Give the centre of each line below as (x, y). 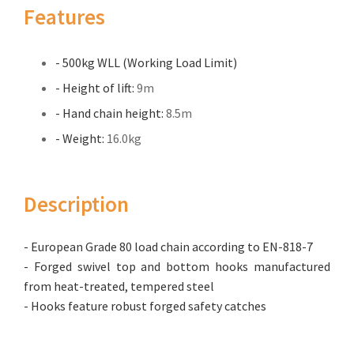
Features (64, 17)
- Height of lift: (96, 87)
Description (76, 204)
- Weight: (81, 138)
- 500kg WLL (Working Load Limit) (146, 62)
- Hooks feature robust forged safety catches (145, 305)
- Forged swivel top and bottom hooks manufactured (177, 266)
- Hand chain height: (111, 113)
